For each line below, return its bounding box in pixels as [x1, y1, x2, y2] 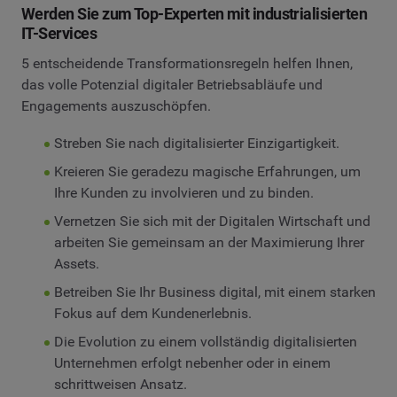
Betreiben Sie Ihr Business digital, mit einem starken [53, 283, 376, 300]
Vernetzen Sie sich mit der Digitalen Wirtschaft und [53, 212, 370, 230]
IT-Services [21, 24, 97, 43]
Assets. [53, 254, 99, 272]
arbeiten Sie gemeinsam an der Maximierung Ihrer [53, 233, 364, 251]
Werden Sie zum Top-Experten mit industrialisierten [21, 4, 367, 24]
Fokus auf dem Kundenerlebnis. [53, 304, 252, 322]
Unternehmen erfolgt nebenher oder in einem [53, 354, 331, 371]
